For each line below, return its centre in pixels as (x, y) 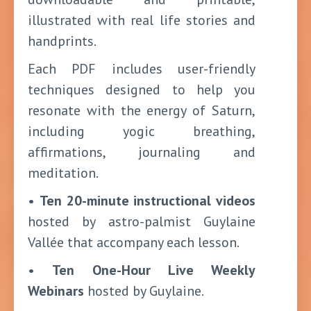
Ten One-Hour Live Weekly (154, 270)
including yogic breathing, (142, 131)
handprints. (62, 41)
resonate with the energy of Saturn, (142, 110)
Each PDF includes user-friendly (142, 69)
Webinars (56, 291)
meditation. (63, 173)
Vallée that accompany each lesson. (134, 242)
